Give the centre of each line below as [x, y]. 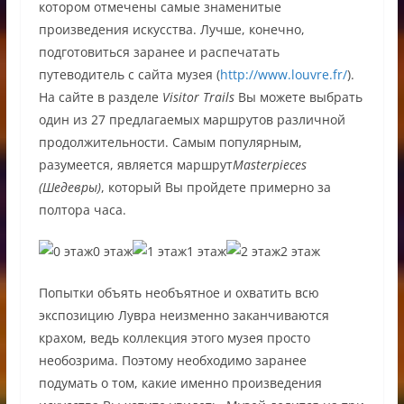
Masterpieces [269, 165]
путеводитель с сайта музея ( [129, 75]
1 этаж [206, 252]
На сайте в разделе [100, 97]
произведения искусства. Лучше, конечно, [171, 30]
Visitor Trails [198, 97]
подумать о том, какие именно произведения [180, 383]
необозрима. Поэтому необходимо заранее [172, 361]
